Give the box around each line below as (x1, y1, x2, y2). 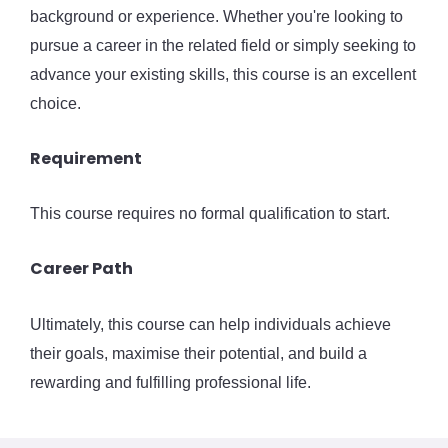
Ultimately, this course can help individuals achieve (30, 315, 391, 333)
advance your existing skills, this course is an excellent (30, 65, 416, 83)
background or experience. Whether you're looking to (30, 7, 403, 25)
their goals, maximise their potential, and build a (30, 344, 367, 362)
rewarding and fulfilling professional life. (30, 373, 311, 391)
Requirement (30, 146, 142, 170)
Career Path (30, 257, 133, 281)
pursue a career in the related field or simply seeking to (30, 36, 416, 54)
